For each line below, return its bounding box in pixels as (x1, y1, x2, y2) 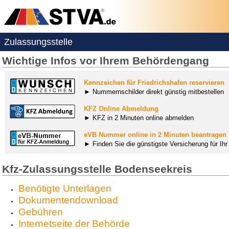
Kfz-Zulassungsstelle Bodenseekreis (2, 163, 192, 175)
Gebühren (18, 207, 63, 218)
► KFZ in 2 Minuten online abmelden (84, 113, 194, 122)
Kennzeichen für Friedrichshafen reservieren (84, 78, 224, 86)
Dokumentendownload (18, 195, 118, 206)
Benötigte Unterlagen (18, 183, 111, 194)
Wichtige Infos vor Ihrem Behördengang (2, 54, 209, 66)
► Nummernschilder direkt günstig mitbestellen (84, 87, 224, 96)
